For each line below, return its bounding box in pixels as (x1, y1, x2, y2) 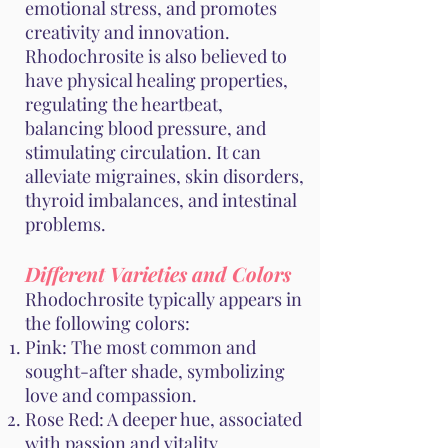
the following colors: (25, 311, 190, 336)
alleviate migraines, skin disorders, (25, 164, 304, 189)
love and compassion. (25, 383, 197, 408)
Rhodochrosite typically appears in (25, 287, 302, 312)
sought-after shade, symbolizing (25, 359, 285, 384)
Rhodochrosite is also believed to (25, 44, 287, 69)
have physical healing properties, (25, 68, 288, 93)
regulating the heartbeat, (25, 92, 223, 117)
